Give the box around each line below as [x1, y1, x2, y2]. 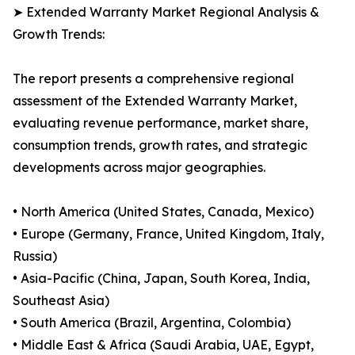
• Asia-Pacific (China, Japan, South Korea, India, [13, 270, 310, 287]
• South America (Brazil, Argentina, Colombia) [13, 315, 291, 331]
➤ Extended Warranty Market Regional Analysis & [13, 4, 319, 21]
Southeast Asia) [13, 292, 109, 309]
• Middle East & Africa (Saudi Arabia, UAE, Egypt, [13, 337, 314, 353]
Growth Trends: [13, 26, 105, 43]
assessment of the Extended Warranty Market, [13, 93, 297, 109]
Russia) [13, 248, 57, 265]
